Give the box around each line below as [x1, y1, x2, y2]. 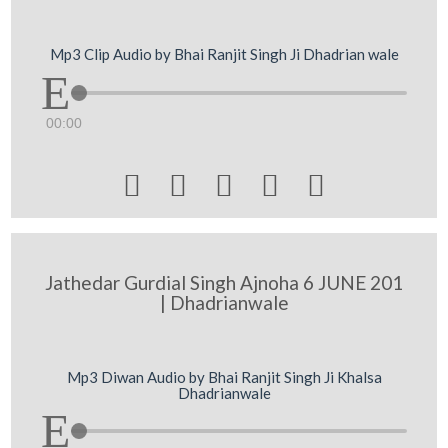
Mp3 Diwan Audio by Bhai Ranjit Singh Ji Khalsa [66, 367, 382, 386]
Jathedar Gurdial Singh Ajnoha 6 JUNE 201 [45, 271, 403, 294]
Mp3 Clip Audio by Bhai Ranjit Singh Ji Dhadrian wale [49, 45, 399, 63]
